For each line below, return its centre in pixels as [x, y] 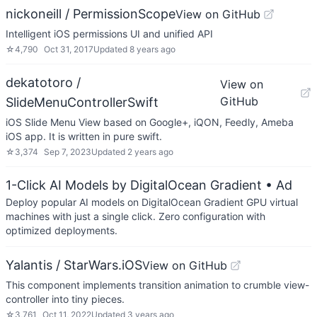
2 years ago [150, 152]
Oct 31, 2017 [69, 49]
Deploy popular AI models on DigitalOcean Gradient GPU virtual [152, 202]
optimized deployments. [62, 230]
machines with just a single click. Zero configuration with [136, 216]
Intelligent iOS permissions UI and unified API [109, 34]
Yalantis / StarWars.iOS [74, 265]
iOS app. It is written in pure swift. [84, 136]
